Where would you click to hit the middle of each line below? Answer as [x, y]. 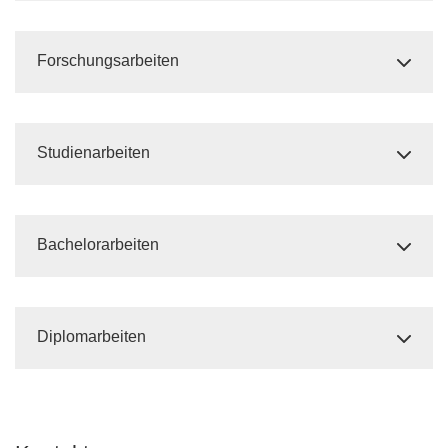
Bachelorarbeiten [98, 244]
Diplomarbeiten [91, 336]
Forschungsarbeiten [108, 60]
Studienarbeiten [93, 152]
